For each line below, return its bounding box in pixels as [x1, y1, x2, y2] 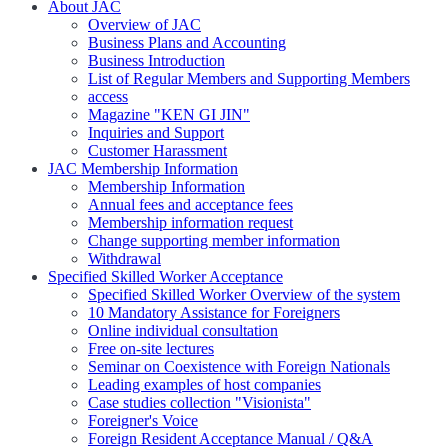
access [88, 88, 128, 106]
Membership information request [88, 214, 293, 232]
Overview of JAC [88, 16, 201, 34]
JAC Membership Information [48, 160, 238, 178]
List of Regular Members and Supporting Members [88, 70, 410, 88]
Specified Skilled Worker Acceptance [48, 268, 283, 286]
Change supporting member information [88, 232, 340, 250]
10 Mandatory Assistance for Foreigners [88, 304, 340, 322]
